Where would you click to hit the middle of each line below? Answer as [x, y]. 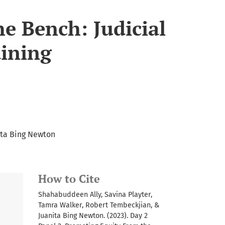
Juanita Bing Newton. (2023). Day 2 [93, 215]
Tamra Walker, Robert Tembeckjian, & [99, 205]
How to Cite [69, 179]
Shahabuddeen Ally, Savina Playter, [95, 194]
